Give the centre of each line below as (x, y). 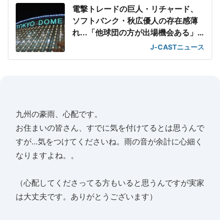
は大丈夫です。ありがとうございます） (86, 196)
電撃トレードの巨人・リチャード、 (135, 9)
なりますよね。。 (47, 155)
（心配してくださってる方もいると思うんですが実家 (110, 183)
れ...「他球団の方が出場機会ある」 (135, 32)
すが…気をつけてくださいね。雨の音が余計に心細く (109, 141)
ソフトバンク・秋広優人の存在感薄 (135, 21)
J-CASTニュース (177, 47)
